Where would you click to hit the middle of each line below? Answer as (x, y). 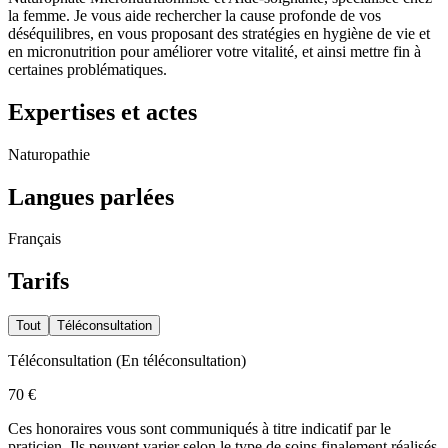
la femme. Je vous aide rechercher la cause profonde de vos (194, 15)
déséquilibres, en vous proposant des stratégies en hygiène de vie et (219, 33)
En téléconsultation (181, 361)
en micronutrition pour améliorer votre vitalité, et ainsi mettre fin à (214, 51)
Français (34, 239)
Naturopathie (49, 154)
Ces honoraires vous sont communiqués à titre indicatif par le (199, 429)
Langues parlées (91, 196)
